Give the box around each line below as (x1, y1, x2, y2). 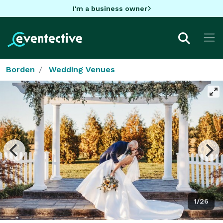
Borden (6, 64, 35, 74)
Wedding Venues (49, 64, 115, 74)
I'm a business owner (72, 4, 147, 12)
